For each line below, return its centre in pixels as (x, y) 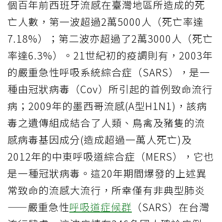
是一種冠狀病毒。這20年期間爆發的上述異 (107, 173)
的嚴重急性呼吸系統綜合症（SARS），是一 (109, 72)
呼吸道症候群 (101, 207)
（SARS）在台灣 (171, 207)
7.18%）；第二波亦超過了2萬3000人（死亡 (110, 38)
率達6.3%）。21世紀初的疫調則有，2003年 (110, 55)
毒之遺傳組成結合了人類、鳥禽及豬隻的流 (106, 122)
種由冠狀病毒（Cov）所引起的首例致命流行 (110, 89)
